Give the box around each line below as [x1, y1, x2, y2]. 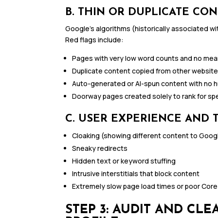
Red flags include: [65, 35, 124, 45]
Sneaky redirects [72, 144, 128, 153]
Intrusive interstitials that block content [72, 169, 200, 179]
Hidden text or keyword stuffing [72, 156, 176, 166]
